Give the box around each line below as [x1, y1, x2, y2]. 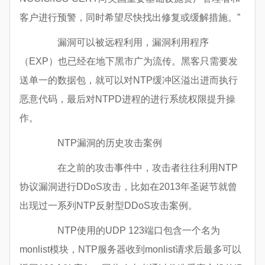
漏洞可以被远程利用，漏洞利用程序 [38, 37, 209, 48]
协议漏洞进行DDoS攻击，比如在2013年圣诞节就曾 [20, 182, 237, 192]
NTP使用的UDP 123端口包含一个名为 [38, 225, 220, 236]
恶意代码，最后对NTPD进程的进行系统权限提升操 [20, 94, 235, 105]
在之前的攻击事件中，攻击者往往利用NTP [38, 163, 238, 173]
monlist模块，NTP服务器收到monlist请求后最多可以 [20, 244, 241, 255]
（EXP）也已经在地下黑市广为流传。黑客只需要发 [20, 56, 238, 67]
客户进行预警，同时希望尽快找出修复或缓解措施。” [20, 12, 240, 23]
